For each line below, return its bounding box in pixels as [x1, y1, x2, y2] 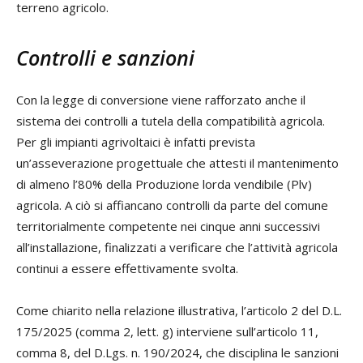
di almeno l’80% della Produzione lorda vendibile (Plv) [16, 175, 312, 192]
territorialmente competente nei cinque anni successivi [16, 217, 320, 234]
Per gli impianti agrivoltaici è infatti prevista [16, 133, 255, 150]
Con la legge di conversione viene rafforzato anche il [16, 91, 305, 108]
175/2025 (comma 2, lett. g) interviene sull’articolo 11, [16, 322, 318, 340]
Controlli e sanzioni [16, 43, 194, 71]
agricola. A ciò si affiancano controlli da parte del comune [16, 196, 328, 213]
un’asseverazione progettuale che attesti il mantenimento [16, 154, 339, 171]
